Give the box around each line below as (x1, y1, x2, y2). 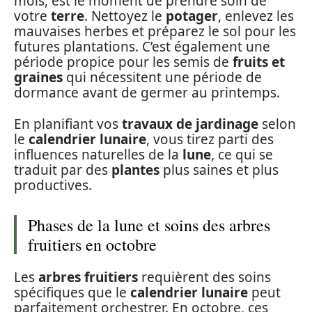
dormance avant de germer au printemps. (14, 84, 280, 102)
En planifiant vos (14, 114, 122, 133)
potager (166, 7, 218, 26)
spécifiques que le (14, 283, 130, 302)
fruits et (233, 53, 285, 72)
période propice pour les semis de (14, 53, 233, 72)
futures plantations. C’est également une (14, 38, 270, 56)
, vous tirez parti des (146, 130, 274, 148)
